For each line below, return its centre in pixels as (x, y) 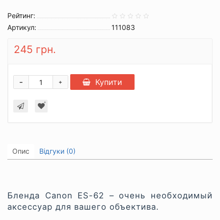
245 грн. (35, 49)
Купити (109, 82)
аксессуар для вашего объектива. (83, 206)
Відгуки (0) (57, 151)
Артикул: (22, 27)
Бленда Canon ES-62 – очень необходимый (110, 195)
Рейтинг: (21, 15)
